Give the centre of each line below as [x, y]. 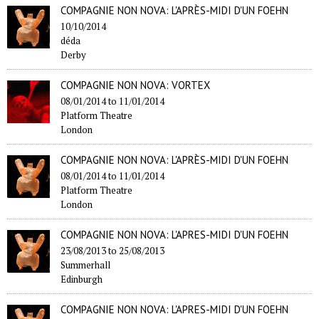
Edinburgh [82, 279]
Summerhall [85, 265]
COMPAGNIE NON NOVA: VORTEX [135, 85]
